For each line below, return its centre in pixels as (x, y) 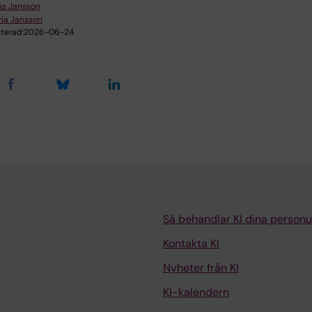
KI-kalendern (196, 292)
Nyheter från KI (201, 268)
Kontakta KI (191, 244)
